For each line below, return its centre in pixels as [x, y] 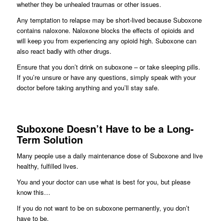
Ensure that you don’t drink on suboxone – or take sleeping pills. [108, 67]
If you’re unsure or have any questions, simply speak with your [106, 77]
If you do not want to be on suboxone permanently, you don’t [103, 208]
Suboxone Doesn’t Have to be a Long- [105, 128]
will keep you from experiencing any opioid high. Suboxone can [106, 40]
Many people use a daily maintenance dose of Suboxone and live [110, 155]
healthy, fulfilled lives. [47, 166]
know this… [33, 192]
